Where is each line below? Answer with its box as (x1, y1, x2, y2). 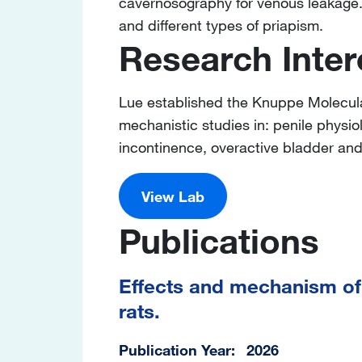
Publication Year (119, 340, 231, 359)
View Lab (141, 187, 204, 205)
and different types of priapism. (119, 15, 323, 34)
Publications (119, 219, 319, 263)
